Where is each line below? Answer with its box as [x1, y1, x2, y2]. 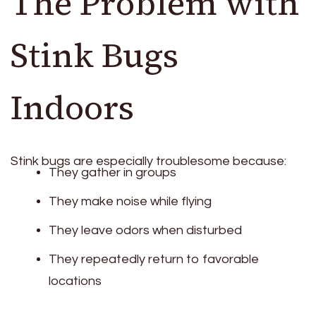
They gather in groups [49, 166, 176, 180]
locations [49, 274, 102, 288]
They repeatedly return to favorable [49, 253, 259, 267]
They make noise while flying [49, 195, 212, 209]
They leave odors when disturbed [49, 224, 242, 238]
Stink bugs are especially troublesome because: [11, 154, 286, 169]
